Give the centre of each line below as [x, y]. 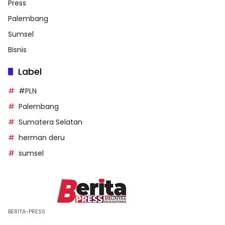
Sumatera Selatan [50, 122]
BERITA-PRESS [27, 211]
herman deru [42, 137]
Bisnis [17, 49]
